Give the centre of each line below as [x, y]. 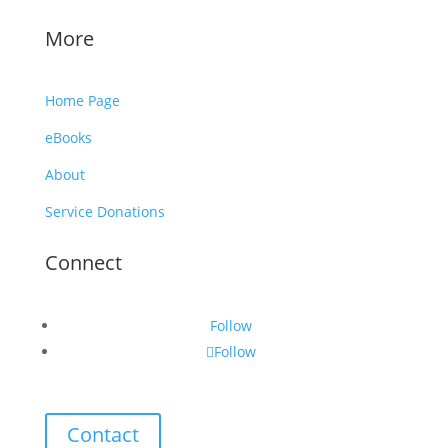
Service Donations [104, 211]
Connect [83, 262]
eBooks [68, 137]
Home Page [82, 100]
